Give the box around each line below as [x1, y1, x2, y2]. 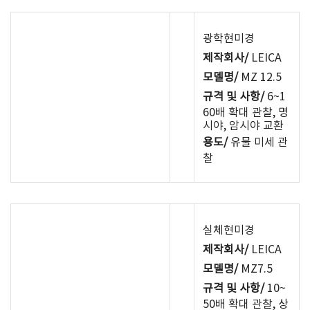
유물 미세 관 [228, 136, 288, 149]
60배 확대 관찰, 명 [203, 107, 289, 119]
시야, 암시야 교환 [203, 120, 284, 132]
